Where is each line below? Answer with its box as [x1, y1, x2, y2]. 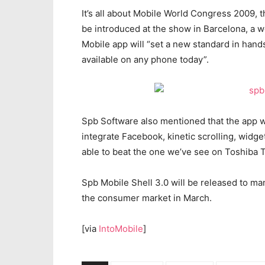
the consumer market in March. [82, 192, 212, 203]
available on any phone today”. [82, 54, 209, 65]
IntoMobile [99, 223, 143, 234]
